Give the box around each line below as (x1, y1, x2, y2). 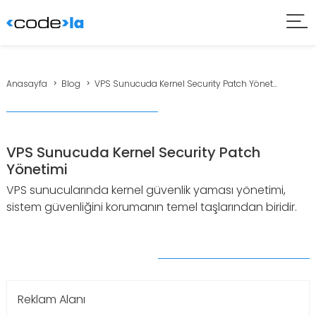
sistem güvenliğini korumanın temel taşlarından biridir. (6, 199, 297, 215)
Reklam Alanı (18, 291, 85, 308)
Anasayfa (6, 78, 47, 90)
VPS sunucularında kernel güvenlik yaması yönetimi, (6, 182, 286, 198)
